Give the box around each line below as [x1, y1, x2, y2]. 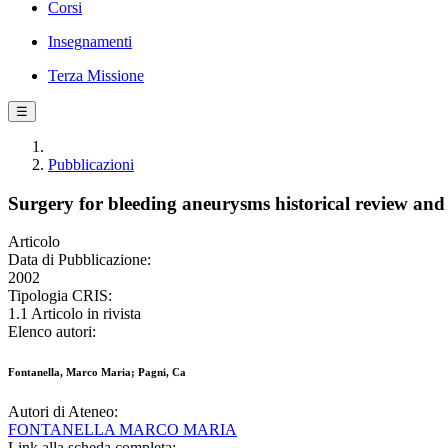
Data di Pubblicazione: [8, 251, 151, 269]
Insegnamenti [48, 33, 132, 50]
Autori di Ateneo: [8, 403, 118, 421]
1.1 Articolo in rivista [8, 305, 141, 323]
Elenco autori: [8, 323, 96, 341]
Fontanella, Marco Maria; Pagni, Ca [8, 366, 186, 379]
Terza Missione [48, 67, 144, 84]
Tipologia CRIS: [8, 287, 112, 305]
